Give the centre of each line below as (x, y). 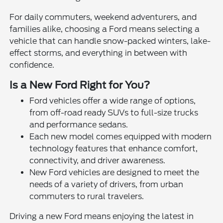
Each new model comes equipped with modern (121, 137)
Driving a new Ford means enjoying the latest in (102, 217)
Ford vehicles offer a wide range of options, (113, 101)
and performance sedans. (79, 125)
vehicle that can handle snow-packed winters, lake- (110, 41)
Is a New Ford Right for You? (80, 85)
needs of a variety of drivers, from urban (107, 185)
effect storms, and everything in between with (99, 53)
